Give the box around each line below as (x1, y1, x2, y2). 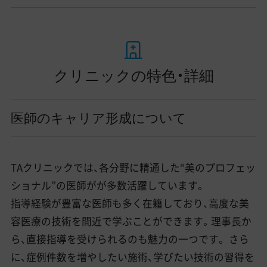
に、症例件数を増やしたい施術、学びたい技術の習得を (10, 250, 254, 265)
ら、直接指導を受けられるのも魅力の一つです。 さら (10, 232, 249, 247)
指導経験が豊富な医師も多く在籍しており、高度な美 (10, 196, 249, 211)
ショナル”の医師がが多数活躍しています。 (10, 178, 206, 193)
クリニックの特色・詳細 (53, 63, 214, 86)
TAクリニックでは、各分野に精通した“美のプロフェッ (10, 160, 256, 175)
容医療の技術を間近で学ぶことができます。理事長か (10, 214, 252, 229)
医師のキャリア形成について (10, 108, 187, 128)
